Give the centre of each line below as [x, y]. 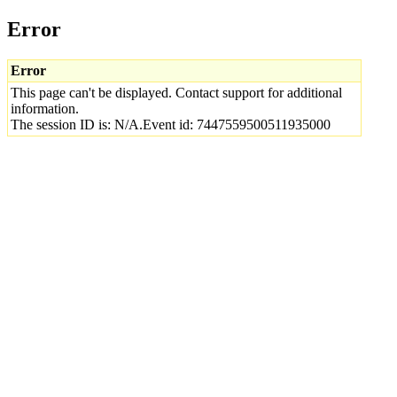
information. [45, 108]
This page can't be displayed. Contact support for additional [176, 92]
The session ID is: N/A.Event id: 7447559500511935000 [171, 124]
